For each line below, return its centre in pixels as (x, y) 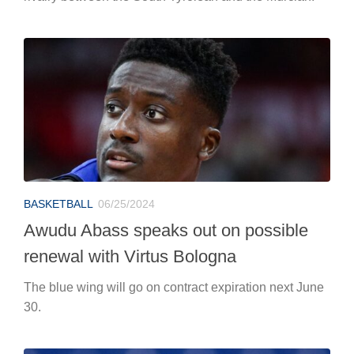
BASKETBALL (58, 42)
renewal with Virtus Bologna (130, 94)
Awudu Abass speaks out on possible (166, 68)
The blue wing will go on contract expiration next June (174, 125)
